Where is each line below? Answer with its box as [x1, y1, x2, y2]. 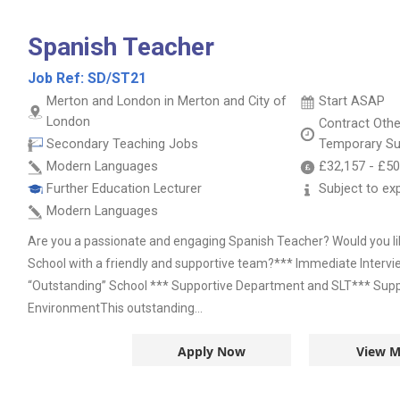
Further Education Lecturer [46, 180, 202, 196]
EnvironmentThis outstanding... [28, 301, 203, 315]
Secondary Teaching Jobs [46, 136, 198, 152]
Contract [319, 115, 373, 131]
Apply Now [178, 343, 246, 360]
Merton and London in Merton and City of [46, 93, 287, 109]
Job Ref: [28, 70, 87, 87]
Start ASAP [319, 93, 385, 109]
